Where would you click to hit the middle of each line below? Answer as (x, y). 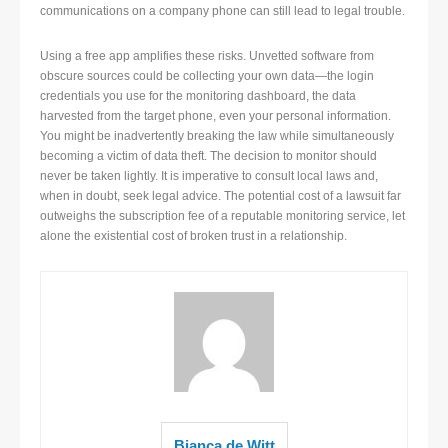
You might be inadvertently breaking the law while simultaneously (217, 136)
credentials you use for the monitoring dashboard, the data (198, 96)
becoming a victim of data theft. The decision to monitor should (208, 156)
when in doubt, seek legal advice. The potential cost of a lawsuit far (220, 196)
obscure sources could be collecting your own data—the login (207, 76)
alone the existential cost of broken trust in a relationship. (193, 236)
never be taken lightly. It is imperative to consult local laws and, (209, 176)
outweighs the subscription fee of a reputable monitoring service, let (222, 216)
